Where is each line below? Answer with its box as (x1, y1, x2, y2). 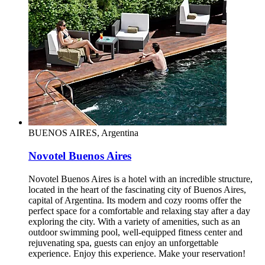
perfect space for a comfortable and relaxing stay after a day (28, 205, 250, 216)
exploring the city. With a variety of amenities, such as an (28, 216, 240, 227)
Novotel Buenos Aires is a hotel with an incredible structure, (28, 173, 253, 184)
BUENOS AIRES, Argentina (28, 128, 138, 138)
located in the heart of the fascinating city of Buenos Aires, (28, 184, 246, 195)
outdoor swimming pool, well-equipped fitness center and (28, 227, 243, 237)
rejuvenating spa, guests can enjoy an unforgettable (28, 237, 218, 248)
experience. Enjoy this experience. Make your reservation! (28, 248, 245, 258)
